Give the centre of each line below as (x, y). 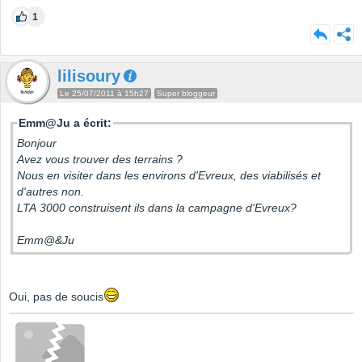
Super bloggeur (186, 94)
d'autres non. (52, 192)
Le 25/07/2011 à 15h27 (104, 94)
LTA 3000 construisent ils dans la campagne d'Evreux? (158, 208)
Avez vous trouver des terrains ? (101, 160)
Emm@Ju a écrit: (65, 123)
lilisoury (89, 76)
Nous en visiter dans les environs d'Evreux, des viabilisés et (169, 176)
